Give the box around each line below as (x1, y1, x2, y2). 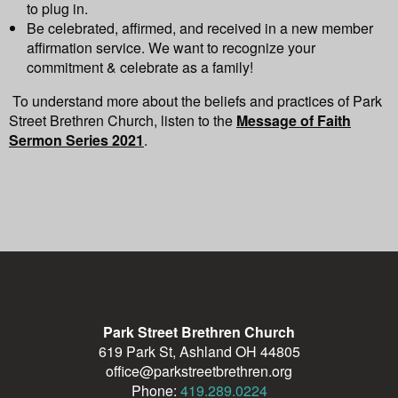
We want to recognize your (148, 37, 315, 59)
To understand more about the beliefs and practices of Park (12, 91, 382, 112)
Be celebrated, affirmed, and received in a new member (27, 18, 373, 39)
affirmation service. (27, 37, 148, 59)
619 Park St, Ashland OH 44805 (98, 341, 300, 362)
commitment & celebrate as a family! (27, 57, 253, 78)
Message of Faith (236, 110, 351, 131)
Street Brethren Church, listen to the (9, 110, 236, 131)
